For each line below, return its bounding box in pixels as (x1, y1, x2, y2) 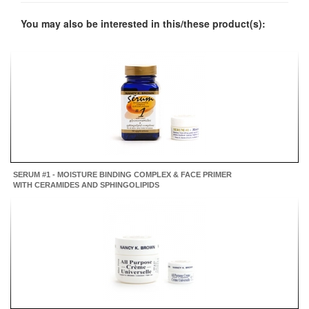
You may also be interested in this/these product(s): (21, 17, 266, 31)
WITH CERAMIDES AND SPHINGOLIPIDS (13, 181, 159, 190)
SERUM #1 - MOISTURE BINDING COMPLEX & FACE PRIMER (13, 170, 232, 179)
